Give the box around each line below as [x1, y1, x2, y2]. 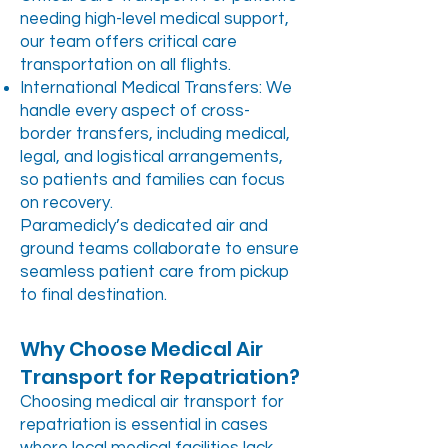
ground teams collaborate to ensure [20, 240, 299, 258]
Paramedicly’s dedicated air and [20, 217, 268, 235]
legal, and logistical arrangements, [20, 148, 283, 166]
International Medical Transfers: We [20, 79, 292, 97]
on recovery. [20, 194, 113, 212]
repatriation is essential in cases [20, 416, 268, 434]
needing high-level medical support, [20, 10, 289, 28]
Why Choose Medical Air [20, 335, 263, 363]
